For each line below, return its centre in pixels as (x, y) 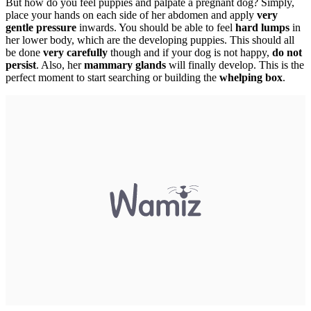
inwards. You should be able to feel (156, 28)
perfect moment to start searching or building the (112, 78)
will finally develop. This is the (235, 65)
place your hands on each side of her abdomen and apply (131, 15)
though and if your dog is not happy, (190, 53)
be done (24, 53)
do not (287, 53)
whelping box (251, 78)
